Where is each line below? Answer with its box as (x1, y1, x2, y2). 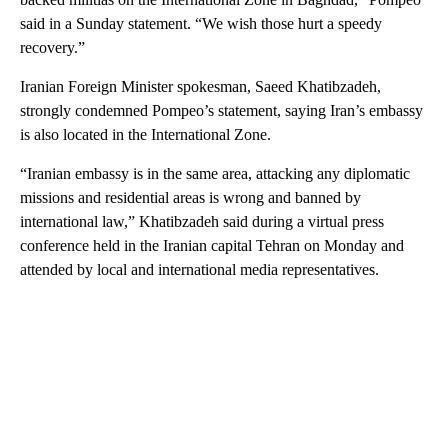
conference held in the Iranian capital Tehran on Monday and (20, 236, 404, 254)
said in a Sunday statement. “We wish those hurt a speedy (20, 14, 382, 32)
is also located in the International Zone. (20, 125, 271, 143)
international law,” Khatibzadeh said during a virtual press (20, 212, 384, 230)
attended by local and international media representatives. (20, 260, 379, 278)
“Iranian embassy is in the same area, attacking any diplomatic (20, 164, 410, 182)
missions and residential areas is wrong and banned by (20, 188, 361, 206)
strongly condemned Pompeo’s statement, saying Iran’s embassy (20, 101, 423, 119)
